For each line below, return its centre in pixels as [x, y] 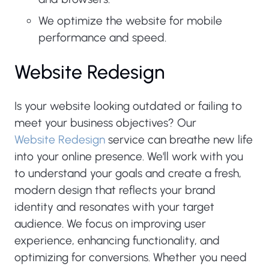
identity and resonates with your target [114, 207]
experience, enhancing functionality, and [117, 240]
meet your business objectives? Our [105, 123]
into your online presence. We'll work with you [129, 156]
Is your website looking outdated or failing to [128, 106]
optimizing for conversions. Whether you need [131, 257]
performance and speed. [102, 38]
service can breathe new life [179, 140]
